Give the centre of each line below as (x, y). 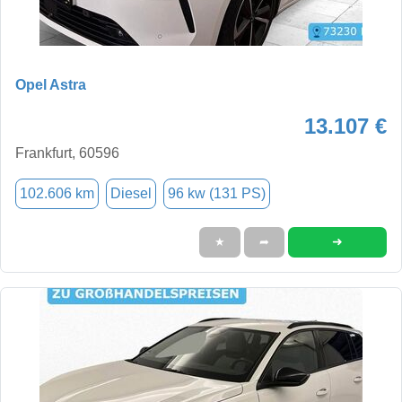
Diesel (131, 193)
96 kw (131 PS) (217, 193)
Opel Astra (51, 84)
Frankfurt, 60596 (67, 153)
